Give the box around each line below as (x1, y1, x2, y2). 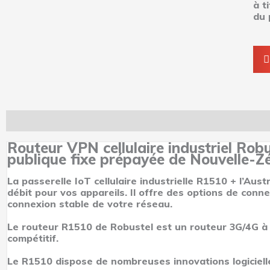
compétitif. (7, 231, 58, 244)
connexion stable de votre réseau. (7, 197, 172, 210)
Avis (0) (233, 114, 269, 127)
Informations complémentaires (74, 114, 220, 127)
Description (6, 114, 61, 127)
